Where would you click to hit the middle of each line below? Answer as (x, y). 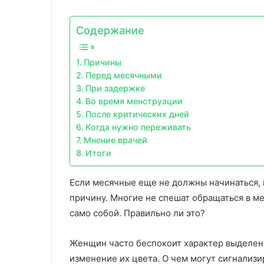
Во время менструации (134, 101)
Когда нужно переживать (138, 127)
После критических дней (137, 114)
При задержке (115, 88)
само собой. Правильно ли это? (137, 213)
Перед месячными (123, 75)
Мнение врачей (115, 140)
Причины (102, 62)
